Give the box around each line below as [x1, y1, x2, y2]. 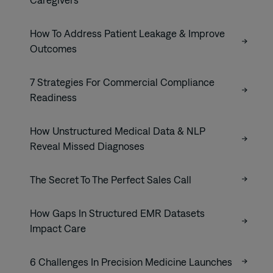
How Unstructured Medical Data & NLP [30, 124, 205, 137]
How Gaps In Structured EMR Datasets [30, 207, 205, 219]
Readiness [30, 91, 79, 104]
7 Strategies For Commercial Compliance [30, 76, 214, 88]
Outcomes [30, 42, 77, 55]
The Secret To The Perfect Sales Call [30, 173, 194, 186]
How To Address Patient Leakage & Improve [30, 27, 225, 40]
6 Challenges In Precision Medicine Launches [30, 255, 232, 268]
